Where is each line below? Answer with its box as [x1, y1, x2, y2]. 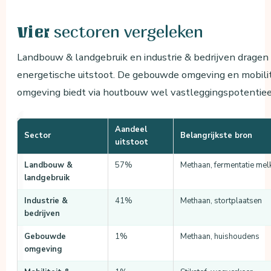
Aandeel [115, 124, 148, 135]
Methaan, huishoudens [180, 231, 260, 243]
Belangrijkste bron [180, 130, 253, 142]
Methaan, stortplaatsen [180, 195, 263, 207]
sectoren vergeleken [53, 21, 203, 42]
